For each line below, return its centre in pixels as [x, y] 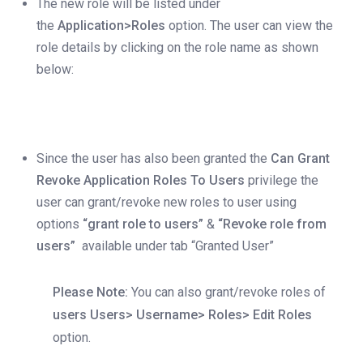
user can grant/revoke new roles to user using [167, 203]
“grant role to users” [141, 224]
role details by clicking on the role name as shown [177, 48]
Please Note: [90, 293]
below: [55, 70]
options [58, 224]
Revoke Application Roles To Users [141, 181]
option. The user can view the [249, 26]
